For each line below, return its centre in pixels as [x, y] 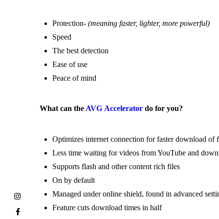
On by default [74, 180]
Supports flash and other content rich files [116, 166]
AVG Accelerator [114, 109]
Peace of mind [75, 78]
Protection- [70, 23]
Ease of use [70, 65]
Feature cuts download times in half [107, 207]
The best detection [81, 51]
